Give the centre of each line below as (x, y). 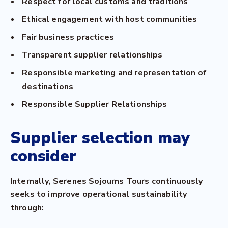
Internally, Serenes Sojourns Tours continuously (107, 181)
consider (43, 156)
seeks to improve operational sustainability (98, 194)
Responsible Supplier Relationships (95, 104)
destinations (48, 87)
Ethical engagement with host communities (110, 19)
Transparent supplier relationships (92, 55)
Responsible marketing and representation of (115, 73)
